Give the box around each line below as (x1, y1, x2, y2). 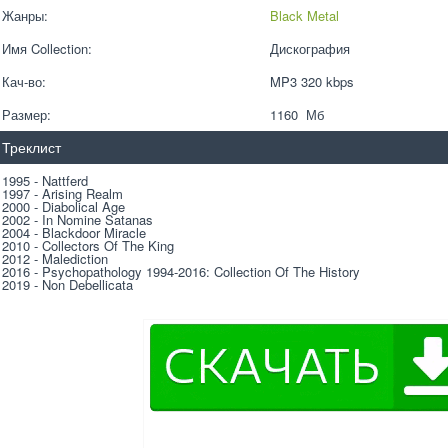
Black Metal (269, 5, 339, 25)
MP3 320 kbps (269, 71, 362, 91)
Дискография (269, 38, 350, 58)
